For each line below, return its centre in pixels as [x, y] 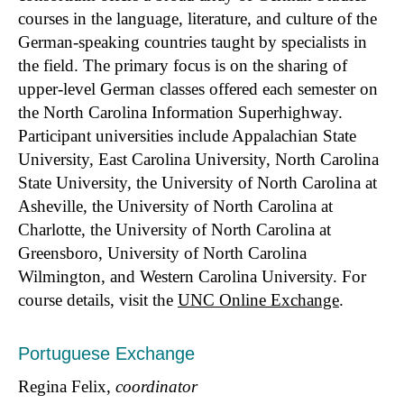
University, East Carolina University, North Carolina [198, 159]
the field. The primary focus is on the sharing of [183, 65]
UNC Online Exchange [258, 299]
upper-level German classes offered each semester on [198, 88]
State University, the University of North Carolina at [197, 182]
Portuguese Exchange [106, 353]
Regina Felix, [67, 386]
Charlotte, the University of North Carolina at [174, 229]
